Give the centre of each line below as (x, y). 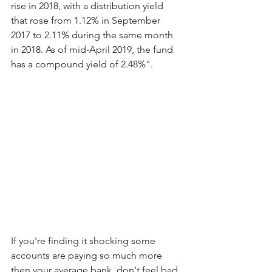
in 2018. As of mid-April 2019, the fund (93, 49)
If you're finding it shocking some (84, 240)
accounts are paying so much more (88, 255)
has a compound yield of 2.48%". (82, 64)
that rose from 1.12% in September (87, 20)
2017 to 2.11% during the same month (93, 35)
